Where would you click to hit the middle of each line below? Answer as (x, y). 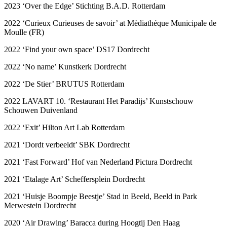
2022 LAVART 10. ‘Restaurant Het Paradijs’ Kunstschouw (99, 101)
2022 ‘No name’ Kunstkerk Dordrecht (65, 66)
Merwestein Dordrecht (40, 205)
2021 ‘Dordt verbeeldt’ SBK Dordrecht (67, 144)
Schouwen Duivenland (42, 110)
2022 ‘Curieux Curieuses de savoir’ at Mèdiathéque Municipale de (110, 23)
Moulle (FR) (24, 32)
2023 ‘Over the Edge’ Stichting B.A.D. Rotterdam (85, 6)
